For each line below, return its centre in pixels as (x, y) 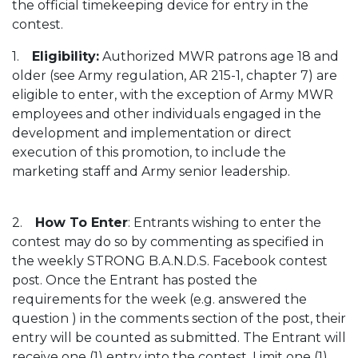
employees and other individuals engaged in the (167, 114)
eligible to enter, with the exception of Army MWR (173, 95)
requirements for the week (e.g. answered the (159, 299)
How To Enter (82, 223)
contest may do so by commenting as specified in (168, 242)
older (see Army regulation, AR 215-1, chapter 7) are (175, 76)
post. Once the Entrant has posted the (135, 280)
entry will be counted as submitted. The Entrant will (179, 338)
